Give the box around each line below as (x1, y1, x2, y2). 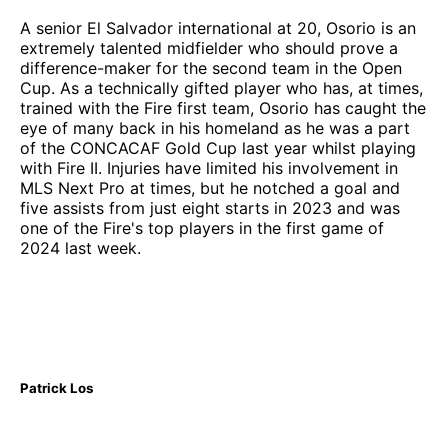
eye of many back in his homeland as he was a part (20, 117, 410, 138)
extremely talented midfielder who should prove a (20, 37, 398, 58)
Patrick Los (20, 379, 93, 396)
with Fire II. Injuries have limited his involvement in (20, 157, 398, 178)
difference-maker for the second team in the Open (20, 57, 402, 78)
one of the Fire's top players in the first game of (20, 217, 384, 238)
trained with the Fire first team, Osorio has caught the (20, 97, 426, 118)
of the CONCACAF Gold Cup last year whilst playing (20, 137, 416, 158)
